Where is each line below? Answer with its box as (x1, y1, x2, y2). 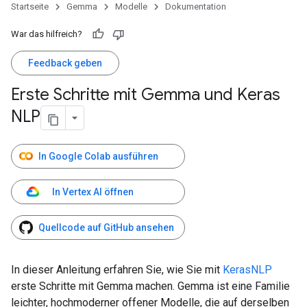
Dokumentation (165, 1, 226, 12)
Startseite (11, 1, 49, 12)
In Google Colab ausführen (38, 151, 158, 162)
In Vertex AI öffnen (52, 186, 134, 197)
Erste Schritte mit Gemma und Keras (11, 84, 280, 105)
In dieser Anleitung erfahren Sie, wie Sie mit (11, 263, 223, 276)
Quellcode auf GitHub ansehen (38, 222, 174, 233)
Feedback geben (28, 58, 102, 69)
